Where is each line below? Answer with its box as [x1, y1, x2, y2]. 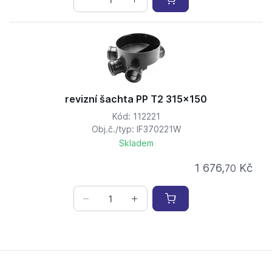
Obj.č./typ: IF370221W [91, 124, 181, 135]
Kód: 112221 [112, 111, 160, 122]
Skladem [118, 138, 154, 149]
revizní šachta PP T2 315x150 [65, 93, 207, 106]
